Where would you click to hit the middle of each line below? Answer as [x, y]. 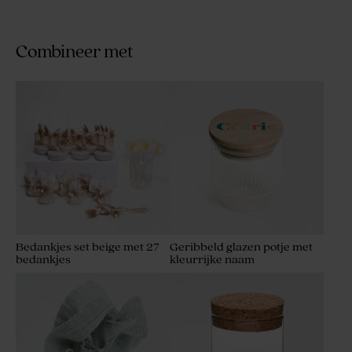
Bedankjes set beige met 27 [88, 247]
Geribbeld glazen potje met [241, 247]
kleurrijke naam [212, 260]
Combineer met [75, 53]
